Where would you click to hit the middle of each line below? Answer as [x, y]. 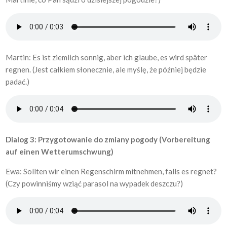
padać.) [18, 82]
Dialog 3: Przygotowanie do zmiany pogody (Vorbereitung [108, 139]
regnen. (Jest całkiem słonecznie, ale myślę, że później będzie [106, 69]
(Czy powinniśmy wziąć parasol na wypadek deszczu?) [94, 183]
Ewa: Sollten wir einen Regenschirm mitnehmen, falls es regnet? [111, 171]
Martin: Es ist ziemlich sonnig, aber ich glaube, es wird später [107, 57]
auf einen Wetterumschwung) [60, 152]
